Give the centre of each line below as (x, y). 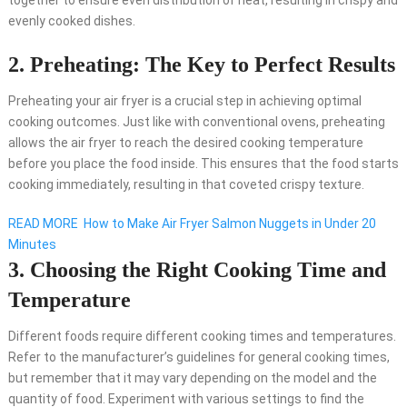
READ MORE (43, 224)
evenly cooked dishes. (71, 21)
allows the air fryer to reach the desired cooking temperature (185, 143)
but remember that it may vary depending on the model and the (192, 378)
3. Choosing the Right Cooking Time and (197, 270)
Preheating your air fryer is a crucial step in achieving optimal (184, 101)
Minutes (32, 245)
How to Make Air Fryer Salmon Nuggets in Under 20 (229, 224)
